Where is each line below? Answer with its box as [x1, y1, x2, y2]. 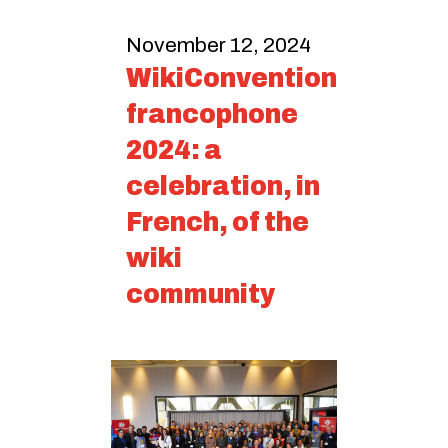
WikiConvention [126, 62, 337, 93]
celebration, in [126, 170, 320, 201]
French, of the [126, 206, 309, 237]
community [126, 278, 275, 309]
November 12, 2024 [126, 34, 311, 56]
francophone [126, 98, 298, 129]
